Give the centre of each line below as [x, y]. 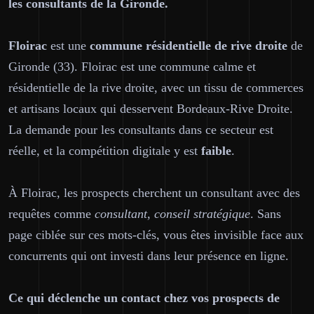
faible [216, 151]
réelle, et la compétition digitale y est [105, 151]
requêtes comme [52, 214]
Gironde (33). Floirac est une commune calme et [132, 67]
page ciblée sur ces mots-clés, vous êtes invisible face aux [156, 235]
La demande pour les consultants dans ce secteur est [141, 130]
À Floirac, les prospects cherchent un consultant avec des [154, 193]
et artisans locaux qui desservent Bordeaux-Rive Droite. [151, 109]
